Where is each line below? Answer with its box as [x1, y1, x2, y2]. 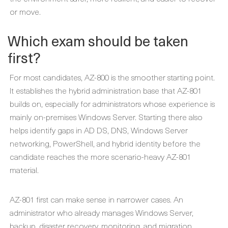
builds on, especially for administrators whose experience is [10, 97, 215, 109]
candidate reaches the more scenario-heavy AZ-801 [10, 150, 191, 162]
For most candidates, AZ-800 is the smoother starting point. [10, 71, 215, 83]
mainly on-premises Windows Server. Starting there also [10, 110, 203, 123]
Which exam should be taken [8, 30, 188, 51]
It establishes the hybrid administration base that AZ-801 [10, 84, 202, 96]
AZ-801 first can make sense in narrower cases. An [10, 193, 183, 205]
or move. [10, 5, 41, 17]
